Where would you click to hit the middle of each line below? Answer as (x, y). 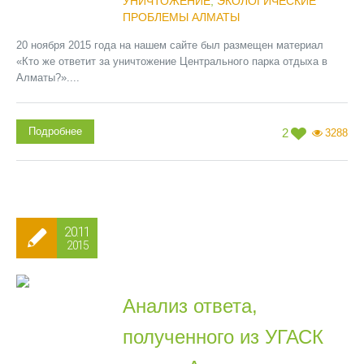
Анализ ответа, (190, 306)
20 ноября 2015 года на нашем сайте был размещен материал (170, 45)
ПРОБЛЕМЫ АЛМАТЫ (181, 17)
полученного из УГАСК (223, 337)
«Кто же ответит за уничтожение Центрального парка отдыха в (172, 61)
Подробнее (55, 131)
